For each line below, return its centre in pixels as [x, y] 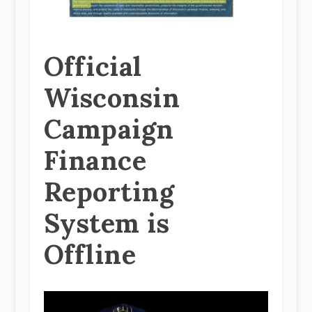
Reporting [109, 192]
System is [107, 223]
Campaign [109, 129]
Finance [95, 161]
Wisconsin [112, 98]
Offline [90, 255]
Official [93, 67]
